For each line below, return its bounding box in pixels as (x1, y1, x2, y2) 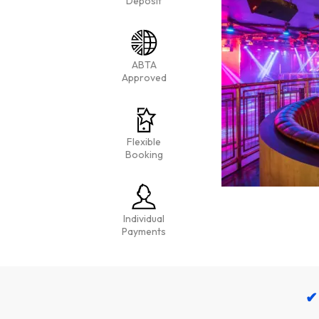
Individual (123, 212, 164, 225)
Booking (125, 148, 163, 161)
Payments (122, 225, 166, 238)
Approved (121, 71, 167, 84)
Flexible (127, 135, 161, 148)
